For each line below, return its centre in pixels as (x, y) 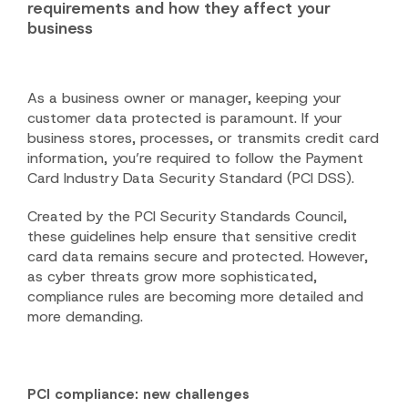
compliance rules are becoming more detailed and (195, 297)
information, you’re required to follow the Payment (195, 158)
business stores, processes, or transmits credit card (203, 138)
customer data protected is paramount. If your (185, 118)
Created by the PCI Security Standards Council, (187, 217)
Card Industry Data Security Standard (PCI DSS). (191, 178)
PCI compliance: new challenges (138, 395)
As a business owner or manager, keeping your (184, 98)
